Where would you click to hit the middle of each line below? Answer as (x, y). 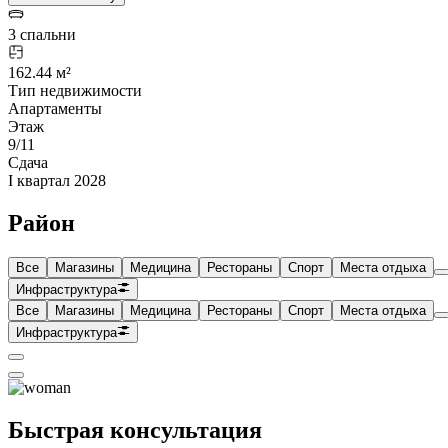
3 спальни (42, 34)
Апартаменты (55, 108)
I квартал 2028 (57, 180)
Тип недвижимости (75, 90)
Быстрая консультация (135, 430)
